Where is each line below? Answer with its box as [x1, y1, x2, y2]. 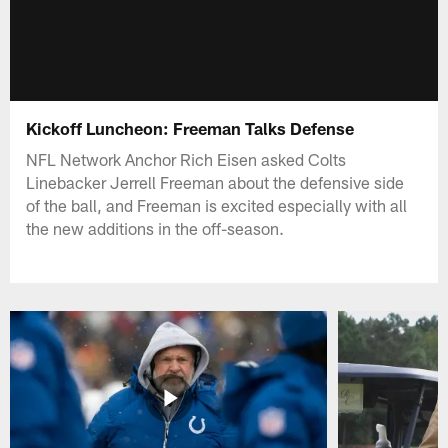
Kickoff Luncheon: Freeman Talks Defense [26, 117, 355, 138]
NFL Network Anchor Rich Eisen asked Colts [26, 148, 347, 169]
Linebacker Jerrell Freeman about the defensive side [26, 171, 405, 192]
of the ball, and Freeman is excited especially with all [26, 194, 408, 215]
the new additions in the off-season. [26, 217, 285, 238]
